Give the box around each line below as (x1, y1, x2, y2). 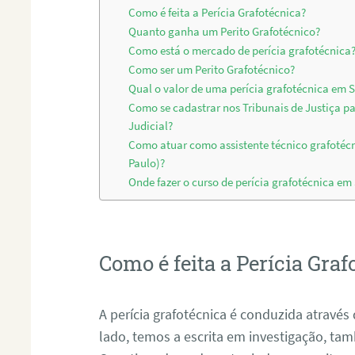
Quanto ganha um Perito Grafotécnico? (128, 25, 321, 40)
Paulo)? (128, 156, 166, 171)
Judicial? (128, 119, 174, 134)
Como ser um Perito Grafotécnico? (128, 63, 296, 78)
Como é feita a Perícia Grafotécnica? (128, 6, 307, 21)
